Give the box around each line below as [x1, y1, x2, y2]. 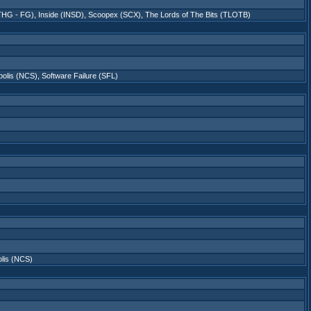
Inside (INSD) [38, 10, 84, 19]
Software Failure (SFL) [42, 72, 118, 80]
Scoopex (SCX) [88, 10, 141, 19]
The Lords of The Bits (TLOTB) [145, 10, 251, 19]
